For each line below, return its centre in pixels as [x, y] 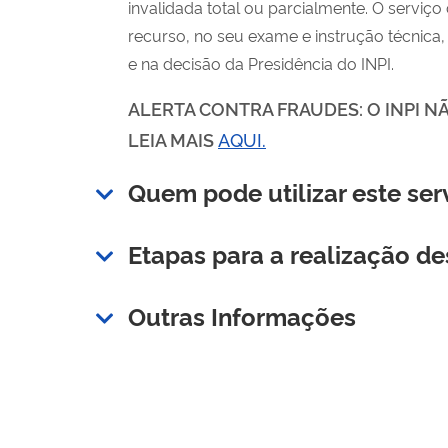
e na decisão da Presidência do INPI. [261, 62]
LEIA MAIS [173, 138]
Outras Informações [242, 315]
